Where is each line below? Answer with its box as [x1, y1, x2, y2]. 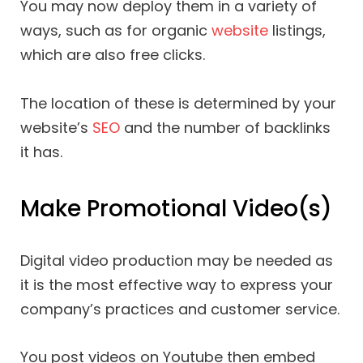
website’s [20, 117, 92, 138]
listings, [268, 20, 326, 41]
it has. [20, 141, 62, 162]
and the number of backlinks [120, 117, 331, 138]
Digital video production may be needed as [20, 250, 333, 271]
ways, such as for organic [20, 20, 211, 41]
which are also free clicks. [20, 45, 205, 66]
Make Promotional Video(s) [20, 192, 332, 224]
